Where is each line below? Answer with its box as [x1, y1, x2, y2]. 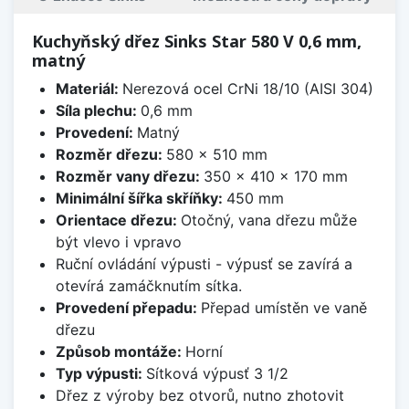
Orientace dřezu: [55, 210, 181, 229]
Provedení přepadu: [55, 298, 201, 317]
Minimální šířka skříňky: [55, 188, 226, 207]
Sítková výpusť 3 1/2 [145, 363, 288, 383]
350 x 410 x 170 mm [203, 166, 348, 185]
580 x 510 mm [165, 144, 267, 163]
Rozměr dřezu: [55, 144, 166, 163]
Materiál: [55, 79, 122, 98]
